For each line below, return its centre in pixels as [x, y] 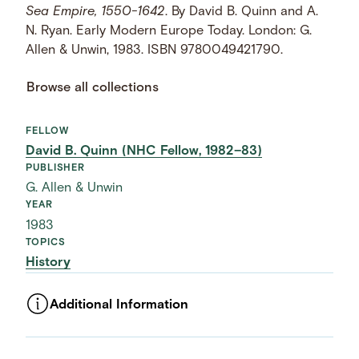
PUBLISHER [56, 169]
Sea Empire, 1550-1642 [96, 12]
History [48, 263]
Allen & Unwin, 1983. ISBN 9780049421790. [155, 50]
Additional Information [119, 305]
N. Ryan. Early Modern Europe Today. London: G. [169, 31]
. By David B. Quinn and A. [242, 12]
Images [48, 345]
